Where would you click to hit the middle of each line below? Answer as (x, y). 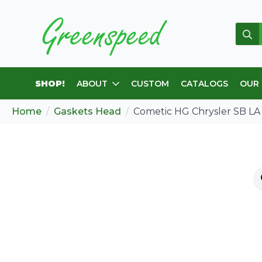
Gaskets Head (87, 111)
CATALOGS (204, 83)
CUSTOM (150, 83)
